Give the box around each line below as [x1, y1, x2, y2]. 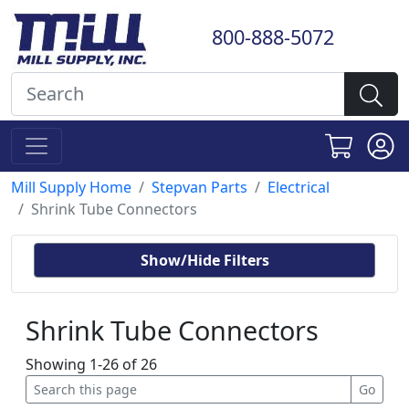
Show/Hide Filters [140, 250, 269, 270]
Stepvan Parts [152, 177, 247, 197]
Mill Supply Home [11, 177, 131, 197]
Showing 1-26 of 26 [26, 354, 157, 374]
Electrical [267, 177, 330, 197]
